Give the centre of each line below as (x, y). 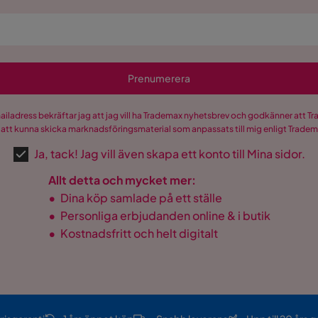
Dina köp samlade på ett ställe (141, 198)
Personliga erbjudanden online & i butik (165, 215)
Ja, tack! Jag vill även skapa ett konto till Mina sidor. (169, 154)
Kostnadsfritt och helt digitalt (139, 233)
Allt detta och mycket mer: (122, 180)
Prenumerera (159, 78)
